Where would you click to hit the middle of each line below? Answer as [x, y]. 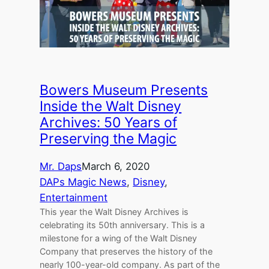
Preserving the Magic [108, 139]
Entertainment [74, 198]
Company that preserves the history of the [126, 252]
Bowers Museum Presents [124, 90]
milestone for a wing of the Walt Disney [119, 238]
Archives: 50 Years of [109, 123]
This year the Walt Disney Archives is [114, 212]
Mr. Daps [61, 167]
